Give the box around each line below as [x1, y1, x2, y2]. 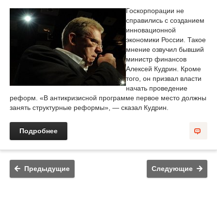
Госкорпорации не [126, 7, 184, 15]
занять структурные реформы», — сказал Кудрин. [10, 104, 169, 111]
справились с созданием [126, 16, 204, 24]
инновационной [126, 26, 176, 34]
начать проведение [126, 84, 187, 92]
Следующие [152, 165, 193, 172]
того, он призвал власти [126, 75, 201, 82]
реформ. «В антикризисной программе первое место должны [10, 94, 206, 102]
